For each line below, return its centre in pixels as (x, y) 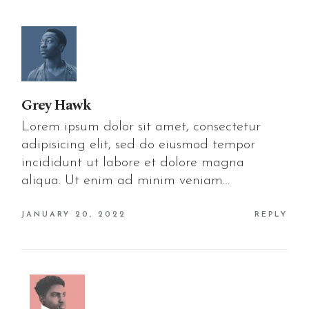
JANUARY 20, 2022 (74, 215)
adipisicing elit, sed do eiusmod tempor (139, 145)
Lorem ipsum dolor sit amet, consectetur (141, 127)
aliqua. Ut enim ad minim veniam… (126, 181)
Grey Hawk (56, 106)
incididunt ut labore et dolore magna (133, 163)
